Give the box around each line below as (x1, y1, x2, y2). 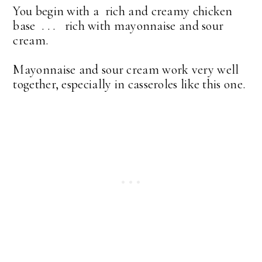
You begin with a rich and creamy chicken (13, 3, 233, 19)
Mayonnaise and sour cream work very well (13, 61, 239, 77)
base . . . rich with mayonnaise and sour (13, 18, 224, 33)
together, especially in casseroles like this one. (13, 76, 246, 92)
